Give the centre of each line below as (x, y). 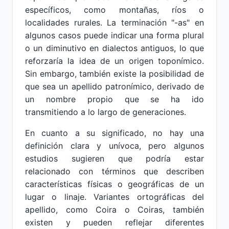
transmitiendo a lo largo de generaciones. (106, 112)
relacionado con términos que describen (114, 171)
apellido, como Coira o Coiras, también (114, 210)
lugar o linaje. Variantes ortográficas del (114, 197)
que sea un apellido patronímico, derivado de (114, 86)
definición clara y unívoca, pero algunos (114, 146)
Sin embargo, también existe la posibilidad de (114, 74)
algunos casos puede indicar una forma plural (114, 35)
